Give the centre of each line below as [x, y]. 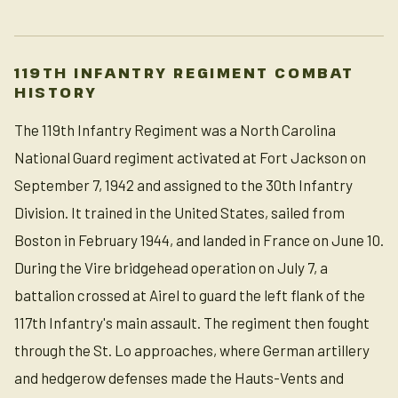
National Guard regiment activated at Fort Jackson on [190, 157]
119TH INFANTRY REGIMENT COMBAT [184, 73]
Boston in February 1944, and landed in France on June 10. [199, 240]
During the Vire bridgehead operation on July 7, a [171, 267]
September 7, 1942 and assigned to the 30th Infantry [183, 185]
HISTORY [56, 92]
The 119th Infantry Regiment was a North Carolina [175, 130]
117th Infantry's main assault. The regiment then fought [192, 322]
